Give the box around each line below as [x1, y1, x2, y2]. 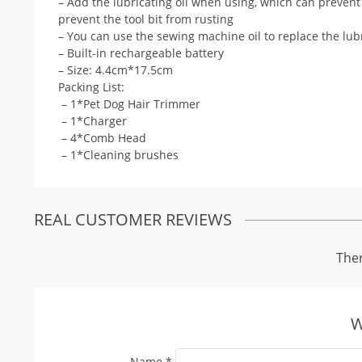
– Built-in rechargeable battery [58, 45, 224, 61]
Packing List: [58, 79, 124, 95]
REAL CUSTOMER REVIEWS [34, 208, 232, 230]
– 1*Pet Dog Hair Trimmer [58, 96, 200, 112]
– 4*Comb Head [58, 130, 146, 145]
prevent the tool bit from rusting [58, 11, 234, 27]
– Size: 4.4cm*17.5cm [58, 62, 173, 78]
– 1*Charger [58, 113, 127, 128]
